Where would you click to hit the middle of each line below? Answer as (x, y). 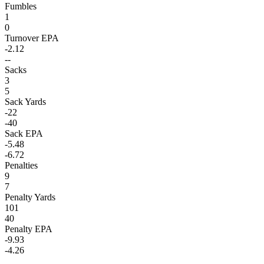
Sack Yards (25, 101)
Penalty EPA (29, 229)
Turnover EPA (32, 38)
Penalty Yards (30, 197)
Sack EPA (24, 133)
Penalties (21, 165)
